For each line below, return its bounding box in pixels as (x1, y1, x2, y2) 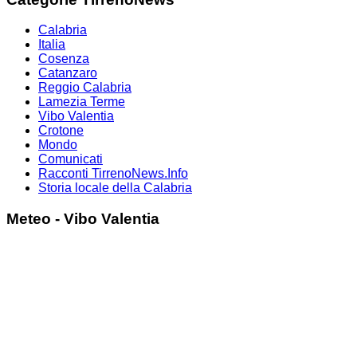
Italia (38, 37, 65, 52)
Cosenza (38, 52, 89, 66)
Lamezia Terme (38, 95, 125, 109)
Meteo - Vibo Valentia (6, 210, 159, 228)
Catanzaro (38, 66, 97, 80)
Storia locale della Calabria (38, 181, 192, 195)
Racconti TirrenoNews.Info (38, 167, 188, 181)
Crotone (38, 124, 84, 138)
